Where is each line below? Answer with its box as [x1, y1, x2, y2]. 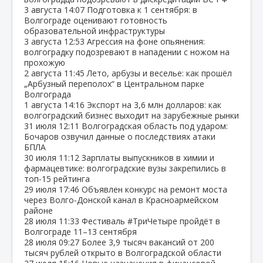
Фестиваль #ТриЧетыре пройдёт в [82, 215, 220, 227]
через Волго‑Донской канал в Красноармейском [24, 194, 218, 205]
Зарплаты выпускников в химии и [82, 151, 214, 163]
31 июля [24, 120, 59, 131]
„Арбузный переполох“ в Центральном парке [24, 77, 204, 89]
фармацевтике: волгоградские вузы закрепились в [24, 162, 226, 174]
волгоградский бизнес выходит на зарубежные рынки [24, 109, 239, 121]
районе [24, 204, 53, 216]
